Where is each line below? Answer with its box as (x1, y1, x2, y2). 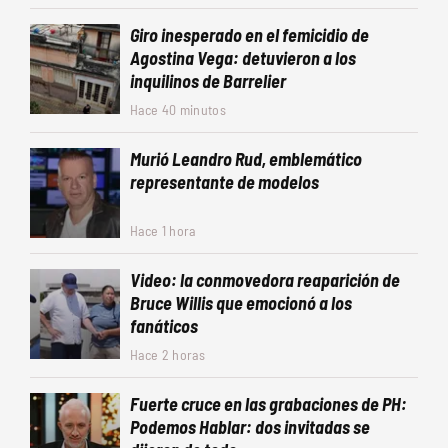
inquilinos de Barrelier (130, 70, 286, 93)
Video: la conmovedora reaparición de (130, 269, 400, 292)
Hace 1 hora (130, 222, 196, 240)
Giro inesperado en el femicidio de (130, 24, 369, 47)
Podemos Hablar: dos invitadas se (130, 416, 370, 439)
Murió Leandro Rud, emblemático (130, 148, 362, 171)
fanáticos (130, 315, 198, 338)
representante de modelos (130, 171, 319, 194)
